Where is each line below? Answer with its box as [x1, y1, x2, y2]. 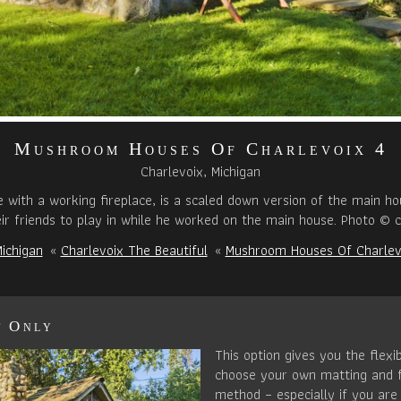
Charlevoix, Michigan [141, 160, 260, 183]
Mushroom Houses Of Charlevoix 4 [13, 139, 388, 159]
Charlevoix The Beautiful [60, 239, 208, 262]
